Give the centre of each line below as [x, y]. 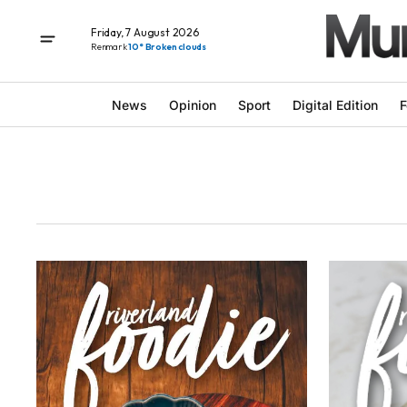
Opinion [192, 104]
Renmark [110, 46]
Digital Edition [335, 104]
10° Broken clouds [168, 46]
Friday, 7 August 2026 [145, 32]
